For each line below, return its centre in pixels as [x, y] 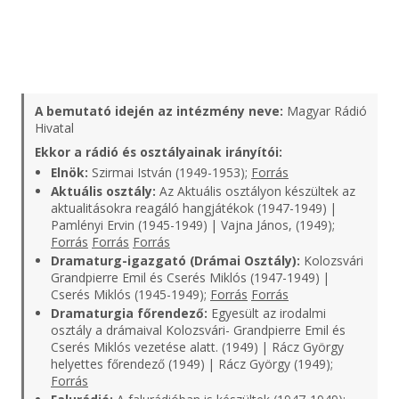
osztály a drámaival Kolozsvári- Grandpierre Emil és [198, 330]
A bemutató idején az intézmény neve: [159, 111]
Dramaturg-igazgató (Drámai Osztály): [175, 261]
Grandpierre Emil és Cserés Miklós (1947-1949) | [190, 277]
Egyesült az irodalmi [267, 313]
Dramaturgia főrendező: [129, 313]
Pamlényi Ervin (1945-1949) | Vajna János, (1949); [193, 225]
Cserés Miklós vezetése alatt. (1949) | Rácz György [197, 347]
